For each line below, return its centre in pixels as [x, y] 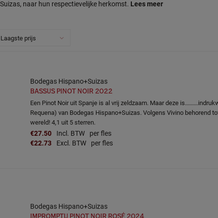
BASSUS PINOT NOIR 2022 [71, 91]
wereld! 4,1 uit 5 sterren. [63, 122]
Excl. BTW [71, 143]
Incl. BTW [71, 133]
